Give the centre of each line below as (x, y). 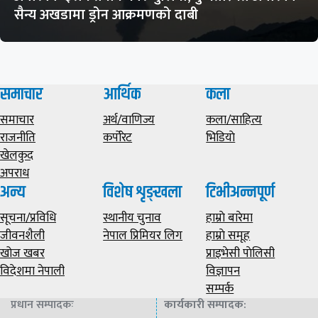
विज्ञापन (223, 271)
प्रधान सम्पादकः (42, 305)
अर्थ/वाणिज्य (129, 120)
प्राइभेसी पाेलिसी (241, 253)
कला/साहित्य (234, 120)
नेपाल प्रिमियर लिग (143, 235)
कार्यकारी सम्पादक (203, 305)
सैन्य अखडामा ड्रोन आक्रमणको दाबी (106, 15)
